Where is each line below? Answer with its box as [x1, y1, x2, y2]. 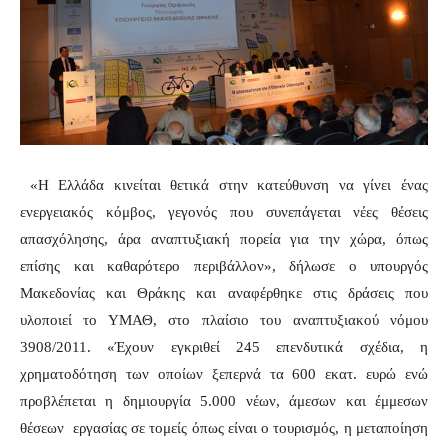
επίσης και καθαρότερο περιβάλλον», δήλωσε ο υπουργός [20, 257, 428, 274]
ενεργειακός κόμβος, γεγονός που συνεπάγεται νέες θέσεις [20, 203, 428, 220]
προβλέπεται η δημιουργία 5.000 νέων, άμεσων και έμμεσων [20, 392, 428, 409]
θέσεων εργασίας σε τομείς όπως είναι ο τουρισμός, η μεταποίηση [20, 419, 428, 436]
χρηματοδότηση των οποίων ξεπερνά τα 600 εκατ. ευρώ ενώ [20, 365, 428, 382]
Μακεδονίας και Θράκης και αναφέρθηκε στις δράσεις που [20, 284, 428, 301]
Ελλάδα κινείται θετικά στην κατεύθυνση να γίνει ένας [58, 176, 429, 193]
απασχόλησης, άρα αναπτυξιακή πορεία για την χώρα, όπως [20, 230, 428, 247]
